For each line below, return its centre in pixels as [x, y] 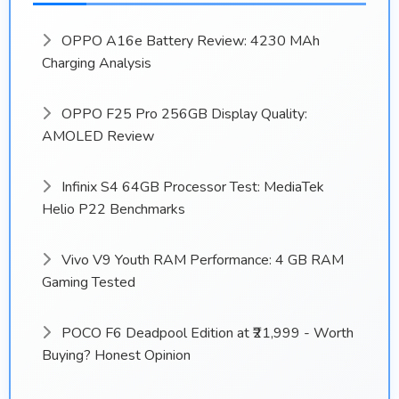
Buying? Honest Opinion [116, 355]
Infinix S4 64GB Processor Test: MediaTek [191, 187]
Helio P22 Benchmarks [114, 209]
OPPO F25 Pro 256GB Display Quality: [183, 114]
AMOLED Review [98, 136]
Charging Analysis [97, 63]
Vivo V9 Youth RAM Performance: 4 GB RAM [201, 260]
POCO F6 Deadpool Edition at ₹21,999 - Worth [206, 333]
